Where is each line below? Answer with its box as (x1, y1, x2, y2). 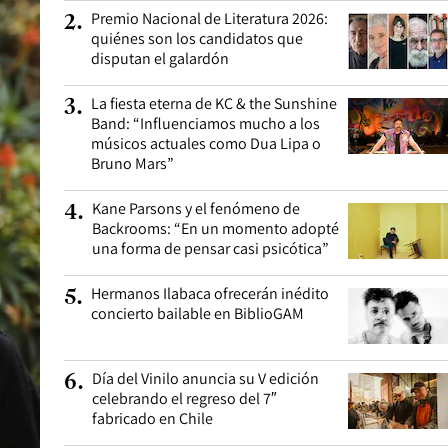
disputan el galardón (91, 48, 229, 69)
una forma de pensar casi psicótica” (92, 238, 329, 259)
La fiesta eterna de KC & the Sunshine (91, 93, 337, 114)
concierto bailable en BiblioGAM (91, 303, 304, 324)
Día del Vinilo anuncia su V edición (92, 368, 319, 389)
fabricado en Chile (92, 408, 213, 429)
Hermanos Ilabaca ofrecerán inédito (91, 283, 329, 304)
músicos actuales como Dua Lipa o (91, 133, 321, 154)
